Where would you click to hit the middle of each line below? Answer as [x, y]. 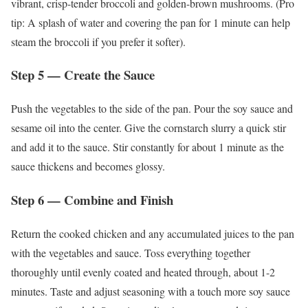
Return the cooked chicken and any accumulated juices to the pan [153, 233]
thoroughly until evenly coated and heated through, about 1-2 [143, 272]
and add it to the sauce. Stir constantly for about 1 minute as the [147, 147]
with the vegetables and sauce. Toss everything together [131, 252]
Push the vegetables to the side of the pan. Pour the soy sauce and [152, 109]
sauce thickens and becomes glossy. [88, 166]
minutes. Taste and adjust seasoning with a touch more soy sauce [151, 291]
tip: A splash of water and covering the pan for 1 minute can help [151, 22]
